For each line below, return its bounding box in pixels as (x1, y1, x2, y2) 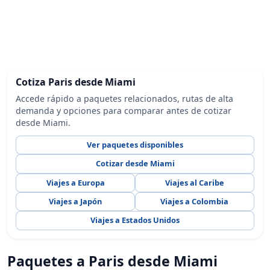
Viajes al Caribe (165, 177, 224, 188)
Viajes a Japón (49, 196, 102, 207)
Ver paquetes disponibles (87, 139, 183, 150)
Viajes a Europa (46, 177, 105, 188)
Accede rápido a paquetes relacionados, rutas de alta (16, 92, 234, 104)
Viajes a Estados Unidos (90, 215, 180, 226)
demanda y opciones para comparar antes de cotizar (16, 104, 232, 116)
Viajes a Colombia (160, 196, 229, 207)
